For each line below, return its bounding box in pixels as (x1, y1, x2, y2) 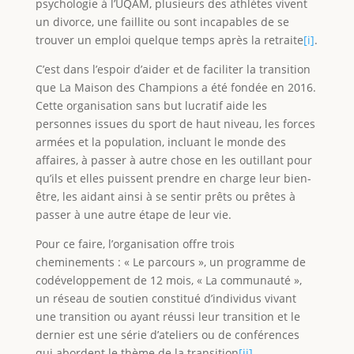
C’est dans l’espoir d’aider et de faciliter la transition (35, 62, 311, 77)
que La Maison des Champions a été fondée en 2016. (35, 80, 316, 96)
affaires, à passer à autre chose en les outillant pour (35, 153, 312, 168)
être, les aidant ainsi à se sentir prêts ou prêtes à (35, 189, 296, 205)
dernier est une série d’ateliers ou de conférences (35, 327, 299, 343)
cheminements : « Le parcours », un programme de (35, 254, 306, 270)
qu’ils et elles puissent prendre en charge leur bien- (35, 171, 311, 186)
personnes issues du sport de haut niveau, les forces (35, 116, 315, 132)
